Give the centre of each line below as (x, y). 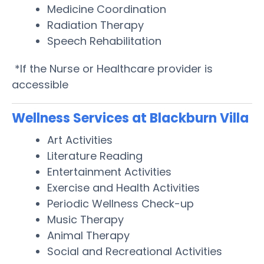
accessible (40, 84)
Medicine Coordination (107, 9)
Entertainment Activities (109, 171)
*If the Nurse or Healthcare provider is (112, 68)
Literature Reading (95, 156)
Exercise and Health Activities (123, 187)
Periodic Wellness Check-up (121, 203)
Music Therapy (85, 219)
